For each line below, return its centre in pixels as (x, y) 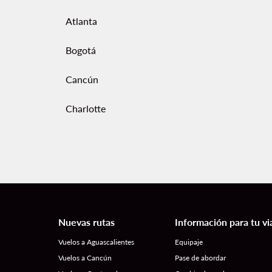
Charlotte (86, 108)
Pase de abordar (200, 258)
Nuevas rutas (87, 222)
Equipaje (189, 242)
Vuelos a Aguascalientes (96, 242)
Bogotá (81, 50)
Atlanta (81, 21)
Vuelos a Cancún (85, 258)
